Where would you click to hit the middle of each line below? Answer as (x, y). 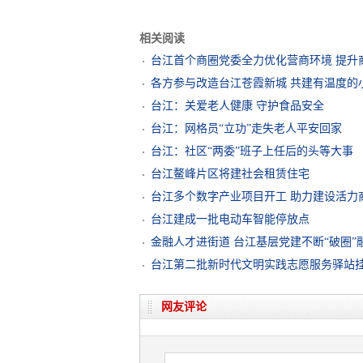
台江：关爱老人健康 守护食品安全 (237, 106)
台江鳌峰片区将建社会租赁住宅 (230, 174)
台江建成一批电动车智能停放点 (230, 219)
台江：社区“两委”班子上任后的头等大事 (252, 151)
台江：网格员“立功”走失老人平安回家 (246, 128)
